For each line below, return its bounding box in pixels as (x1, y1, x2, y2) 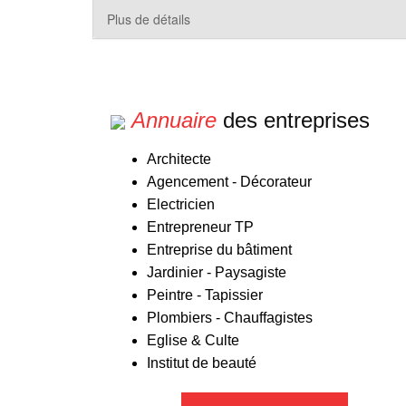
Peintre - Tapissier (147, 287, 263, 303)
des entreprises (217, 108, 370, 132)
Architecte (147, 151, 211, 167)
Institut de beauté (147, 355, 256, 371)
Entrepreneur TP (147, 219, 254, 235)
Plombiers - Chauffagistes (147, 310, 313, 325)
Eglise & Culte (147, 333, 239, 348)
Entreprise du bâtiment (147, 242, 292, 257)
